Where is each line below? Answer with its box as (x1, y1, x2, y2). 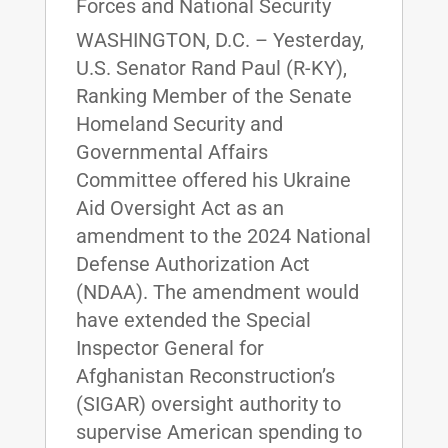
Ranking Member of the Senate (75, 83, 352, 108)
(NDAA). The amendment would (75, 279, 359, 304)
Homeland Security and (75, 111, 283, 136)
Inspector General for (75, 335, 264, 360)
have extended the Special (75, 307, 311, 332)
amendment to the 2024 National (75, 223, 371, 248)
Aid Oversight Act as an (75, 195, 284, 220)
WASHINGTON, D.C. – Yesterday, (75, 27, 364, 52)
